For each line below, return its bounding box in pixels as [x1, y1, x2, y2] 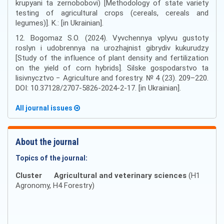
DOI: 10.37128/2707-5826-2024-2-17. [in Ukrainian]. [15, 83, 181, 93]
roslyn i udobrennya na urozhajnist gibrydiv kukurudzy [15, 43, 208, 53]
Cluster [15, 170, 42, 180]
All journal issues [15, 103, 74, 113]
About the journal [15, 136, 79, 147]
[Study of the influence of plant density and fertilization [15, 53, 208, 63]
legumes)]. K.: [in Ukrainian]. [15, 18, 103, 28]
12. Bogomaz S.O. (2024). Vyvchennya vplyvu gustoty [15, 33, 208, 43]
